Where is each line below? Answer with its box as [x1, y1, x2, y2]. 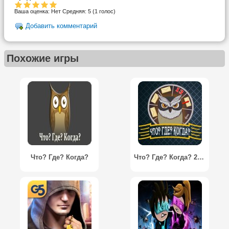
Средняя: [62, 8, 88, 15]
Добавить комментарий [26, 22, 97, 30]
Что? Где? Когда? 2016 [197, 153, 204, 161]
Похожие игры [7, 52, 79, 64]
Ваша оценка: [14, 8, 51, 15]
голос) [98, 8, 116, 15]
